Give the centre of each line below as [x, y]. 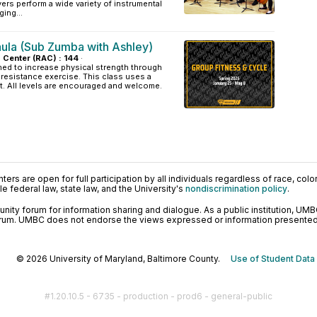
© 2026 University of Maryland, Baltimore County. [123, 259]
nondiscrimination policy [236, 189]
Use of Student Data [273, 259]
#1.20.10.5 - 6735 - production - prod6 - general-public [158, 296]
